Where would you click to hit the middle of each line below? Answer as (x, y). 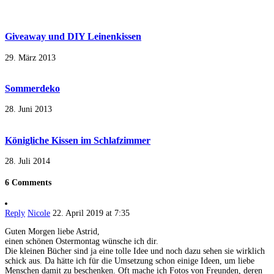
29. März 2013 (30, 57)
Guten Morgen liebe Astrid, (52, 232)
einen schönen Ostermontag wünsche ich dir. (82, 242)
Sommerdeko (32, 88)
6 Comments (28, 182)
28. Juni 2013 (28, 109)
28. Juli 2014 (28, 161)
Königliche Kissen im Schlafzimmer (78, 140)
